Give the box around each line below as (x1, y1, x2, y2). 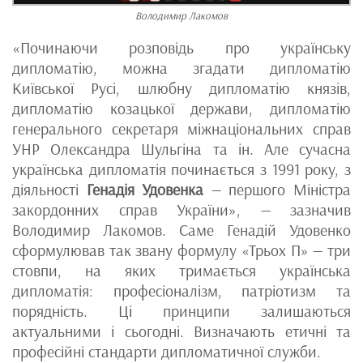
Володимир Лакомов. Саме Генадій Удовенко (12, 220, 351, 241)
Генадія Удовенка (86, 180, 204, 200)
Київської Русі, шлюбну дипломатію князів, (12, 79, 351, 99)
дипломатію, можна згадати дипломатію (12, 58, 351, 79)
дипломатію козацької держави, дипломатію (12, 99, 351, 119)
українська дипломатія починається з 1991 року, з (12, 160, 351, 180)
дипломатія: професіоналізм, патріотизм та (12, 281, 351, 301)
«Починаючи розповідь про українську (12, 38, 351, 58)
